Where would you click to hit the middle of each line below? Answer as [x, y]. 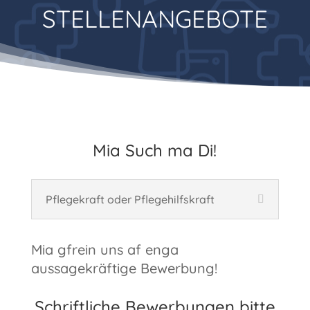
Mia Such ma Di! [155, 151]
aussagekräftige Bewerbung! [124, 268]
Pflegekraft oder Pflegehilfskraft [130, 200]
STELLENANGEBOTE [155, 19]
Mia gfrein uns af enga [104, 250]
